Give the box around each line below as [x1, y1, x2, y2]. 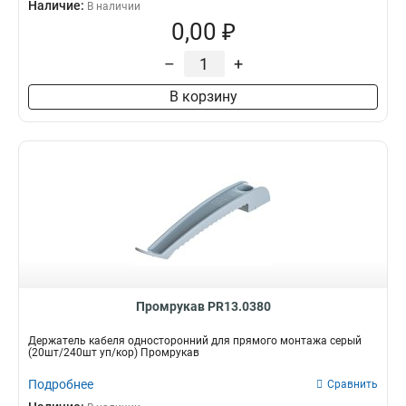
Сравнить [327, 378, 378, 391]
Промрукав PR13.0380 [135, 299, 271, 314]
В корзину [169, 88, 237, 105]
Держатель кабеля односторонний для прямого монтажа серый [28, 334, 362, 347]
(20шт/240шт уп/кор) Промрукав [28, 346, 199, 359]
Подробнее [28, 377, 93, 391]
